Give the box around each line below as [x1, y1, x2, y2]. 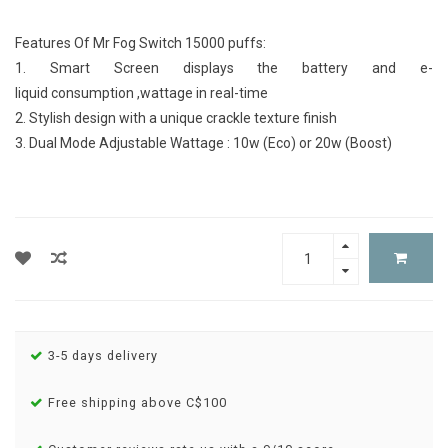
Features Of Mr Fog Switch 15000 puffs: [15, 35, 266, 52]
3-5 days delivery [44, 348, 158, 364]
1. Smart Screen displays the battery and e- [15, 60, 433, 77]
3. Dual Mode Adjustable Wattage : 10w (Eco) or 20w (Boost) [15, 135, 395, 152]
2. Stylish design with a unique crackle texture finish [15, 110, 337, 127]
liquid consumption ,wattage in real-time [15, 85, 268, 102]
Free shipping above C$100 [44, 395, 227, 411]
